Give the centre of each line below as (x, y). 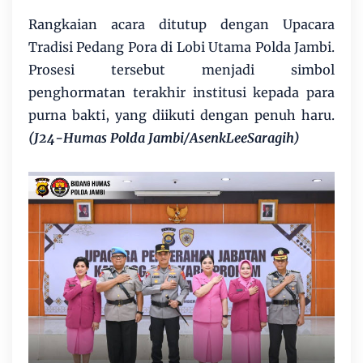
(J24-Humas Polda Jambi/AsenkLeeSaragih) (166, 138)
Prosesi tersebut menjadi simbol (181, 70)
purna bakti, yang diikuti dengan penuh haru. (181, 115)
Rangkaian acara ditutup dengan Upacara (181, 25)
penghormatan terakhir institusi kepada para (181, 93)
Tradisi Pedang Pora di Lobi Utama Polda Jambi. (181, 47)
